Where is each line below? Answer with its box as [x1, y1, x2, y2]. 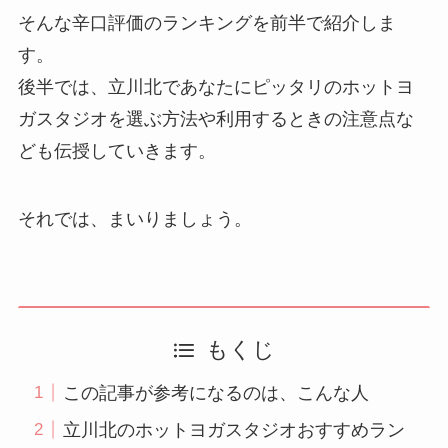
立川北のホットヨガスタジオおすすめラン [62, 419, 405, 440]
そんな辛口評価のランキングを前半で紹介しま [17, 12, 396, 33]
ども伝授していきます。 [17, 140, 216, 161]
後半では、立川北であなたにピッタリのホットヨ [17, 76, 414, 97]
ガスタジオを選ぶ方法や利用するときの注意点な [17, 108, 414, 129]
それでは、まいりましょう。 [17, 208, 252, 229]
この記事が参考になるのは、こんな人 [62, 382, 369, 403]
